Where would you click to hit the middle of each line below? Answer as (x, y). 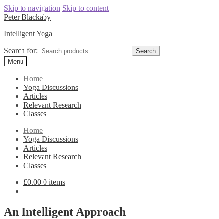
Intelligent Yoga (28, 33)
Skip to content (85, 8)
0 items (54, 182)
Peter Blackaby (27, 17)
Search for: (21, 51)
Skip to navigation (32, 8)
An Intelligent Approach (65, 211)
